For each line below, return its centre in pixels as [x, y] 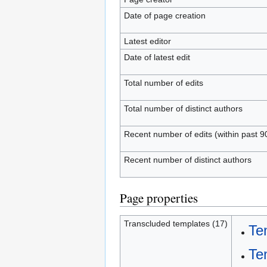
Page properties [159, 198]
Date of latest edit [157, 57]
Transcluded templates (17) [176, 223]
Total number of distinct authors [183, 108]
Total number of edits [163, 83]
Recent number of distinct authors [187, 160]
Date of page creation [164, 15]
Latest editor [147, 41]
